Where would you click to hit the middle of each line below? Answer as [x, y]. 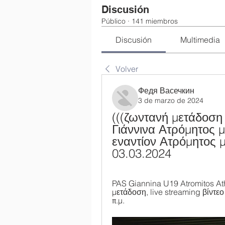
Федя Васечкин [166, 90]
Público [114, 21]
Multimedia [200, 39]
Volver [127, 69]
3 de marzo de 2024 [171, 100]
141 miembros [155, 21]
